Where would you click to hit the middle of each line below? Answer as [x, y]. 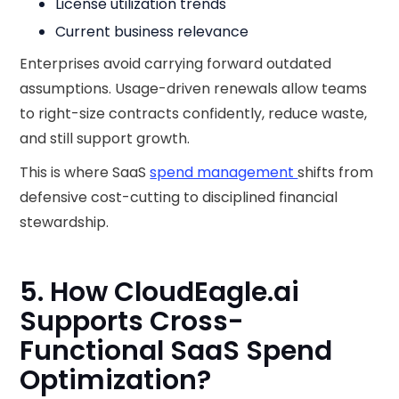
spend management [224, 172]
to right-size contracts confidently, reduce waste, [194, 114]
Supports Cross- [132, 322]
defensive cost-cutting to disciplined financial [179, 197]
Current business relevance [152, 32]
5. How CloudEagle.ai [160, 292]
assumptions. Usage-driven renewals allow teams [194, 89]
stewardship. [65, 222]
